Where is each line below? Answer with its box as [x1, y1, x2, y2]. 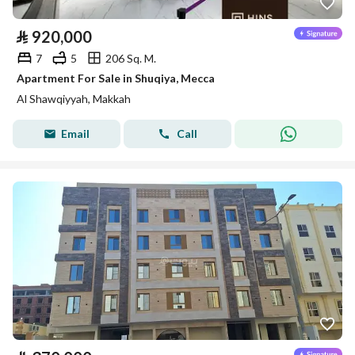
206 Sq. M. [105, 51, 156, 65]
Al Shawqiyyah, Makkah [17, 92, 131, 105]
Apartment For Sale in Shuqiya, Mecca [17, 71, 215, 85]
